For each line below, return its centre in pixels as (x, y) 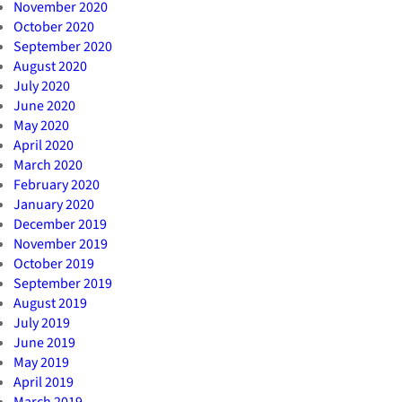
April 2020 (44, 145)
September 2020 (63, 46)
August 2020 (50, 66)
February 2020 (57, 184)
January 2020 (54, 204)
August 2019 (50, 303)
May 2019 (41, 362)
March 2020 (48, 165)
